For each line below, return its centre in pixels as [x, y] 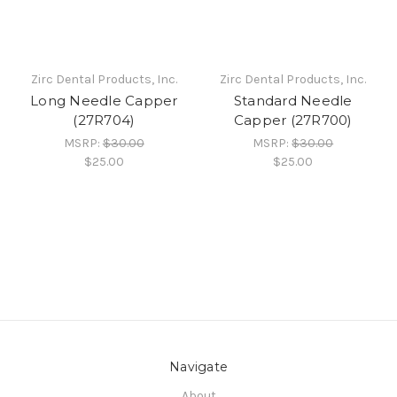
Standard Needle [293, 100]
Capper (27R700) [293, 120]
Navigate [198, 366]
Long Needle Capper [104, 100]
